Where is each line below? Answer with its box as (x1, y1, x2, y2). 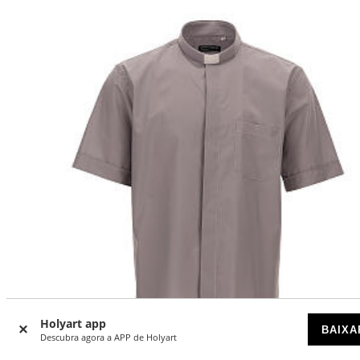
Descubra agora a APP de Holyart (40, 331, 177, 343)
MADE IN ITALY (60, 342, 123, 355)
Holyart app (40, 316, 106, 331)
